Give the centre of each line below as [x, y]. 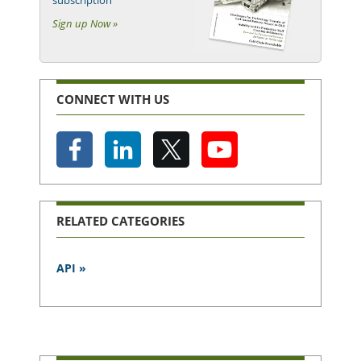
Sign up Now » [85, 23]
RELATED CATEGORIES [120, 221]
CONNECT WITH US [113, 99]
